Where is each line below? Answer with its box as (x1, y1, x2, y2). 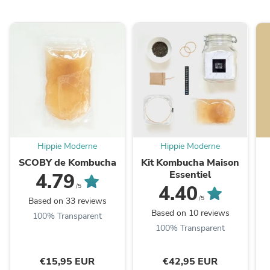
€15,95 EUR (40, 255, 95, 269)
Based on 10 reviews (151, 207, 230, 219)
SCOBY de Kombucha (18, 156, 116, 170)
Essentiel (169, 168, 212, 182)
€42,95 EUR (163, 255, 218, 269)
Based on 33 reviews (28, 195, 107, 207)
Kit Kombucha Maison (141, 156, 240, 170)
